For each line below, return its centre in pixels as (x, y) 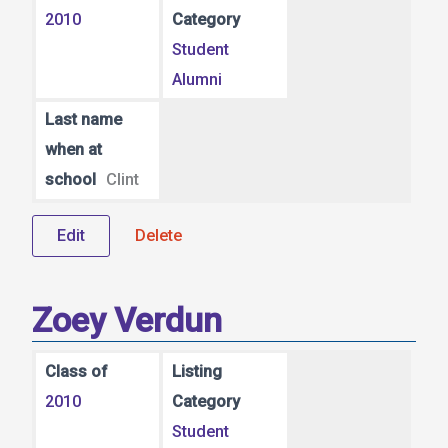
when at (73, 150)
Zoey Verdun (127, 319)
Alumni (197, 79)
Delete (158, 235)
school (70, 180)
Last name (83, 120)
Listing (197, 372)
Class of (76, 372)
